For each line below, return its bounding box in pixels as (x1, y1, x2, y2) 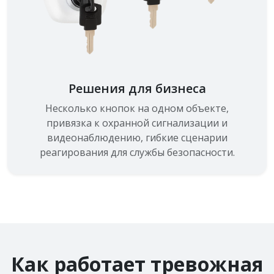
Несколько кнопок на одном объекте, (45, 101, 229, 115)
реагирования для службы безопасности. (39, 145, 235, 159)
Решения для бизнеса (68, 80, 206, 97)
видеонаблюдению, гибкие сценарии (46, 130, 228, 144)
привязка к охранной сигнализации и (46, 116, 228, 130)
